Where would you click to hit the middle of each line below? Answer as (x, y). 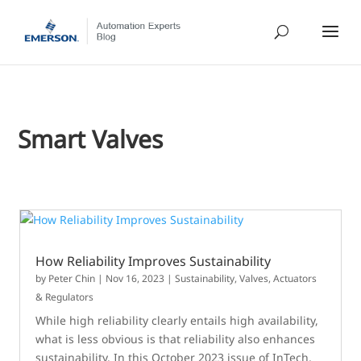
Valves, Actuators (278, 278)
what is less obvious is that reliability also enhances (176, 339)
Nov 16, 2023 (135, 278)
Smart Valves (91, 139)
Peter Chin (72, 278)
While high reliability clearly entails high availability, (177, 320)
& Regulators (65, 297)
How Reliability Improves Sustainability (154, 261)
